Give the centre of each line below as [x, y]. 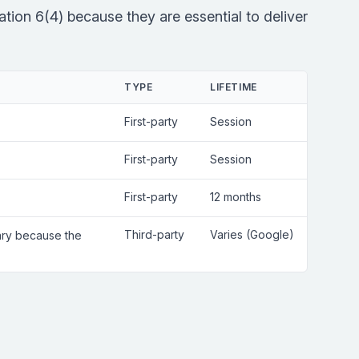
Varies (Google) [252, 234]
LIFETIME [234, 87]
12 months [236, 197]
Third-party [154, 234]
